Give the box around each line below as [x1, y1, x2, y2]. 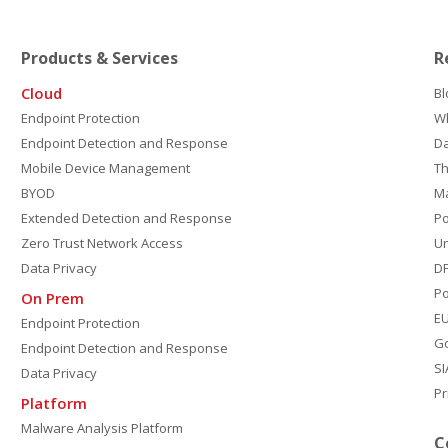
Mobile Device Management [20, 158, 190, 177]
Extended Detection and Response [20, 208, 232, 227]
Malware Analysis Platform [20, 418, 183, 437]
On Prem [20, 287, 84, 308]
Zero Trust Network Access [20, 233, 183, 252]
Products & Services [20, 46, 178, 69]
